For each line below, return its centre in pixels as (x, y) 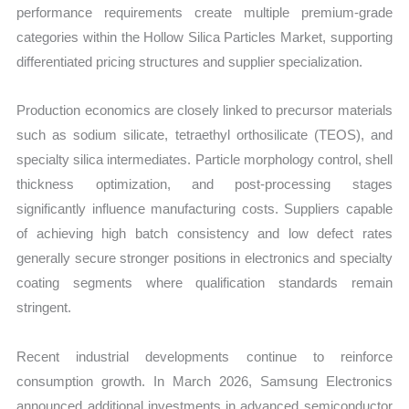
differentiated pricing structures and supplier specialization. (190, 62)
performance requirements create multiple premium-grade (204, 13)
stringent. (44, 308)
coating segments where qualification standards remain (204, 283)
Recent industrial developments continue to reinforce (204, 356)
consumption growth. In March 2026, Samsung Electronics (204, 381)
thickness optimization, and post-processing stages (204, 184)
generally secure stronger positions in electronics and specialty (204, 258)
